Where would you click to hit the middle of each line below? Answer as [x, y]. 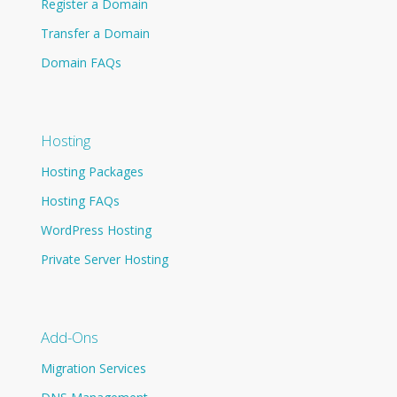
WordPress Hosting [97, 230]
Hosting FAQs [81, 200]
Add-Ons [70, 337]
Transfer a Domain [96, 33]
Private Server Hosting [105, 259]
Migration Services [94, 368]
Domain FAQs [82, 62]
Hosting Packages [93, 171]
